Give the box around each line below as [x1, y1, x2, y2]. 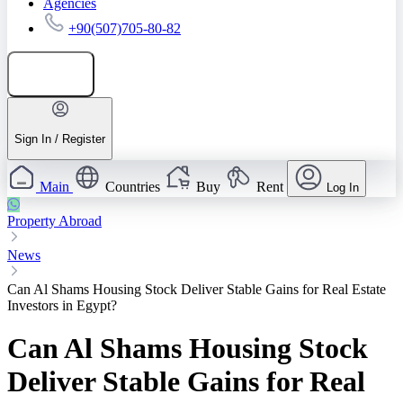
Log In [327, 181, 359, 195]
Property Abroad [7, 213, 102, 229]
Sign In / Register [14, 131, 105, 146]
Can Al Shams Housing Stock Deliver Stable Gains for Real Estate [7, 282, 386, 298]
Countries [105, 179, 160, 195]
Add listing [32, 67, 87, 81]
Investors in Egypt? [7, 298, 117, 314]
